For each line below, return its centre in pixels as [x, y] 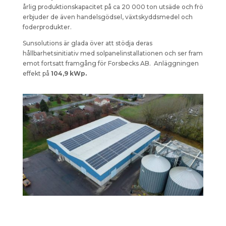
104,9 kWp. [69, 73]
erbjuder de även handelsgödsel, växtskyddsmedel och [107, 17]
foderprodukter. [47, 27]
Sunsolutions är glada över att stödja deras [87, 43]
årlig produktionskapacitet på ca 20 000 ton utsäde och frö [113, 7]
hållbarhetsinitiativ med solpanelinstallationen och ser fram [112, 53]
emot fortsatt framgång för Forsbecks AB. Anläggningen [110, 63]
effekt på [37, 73]
